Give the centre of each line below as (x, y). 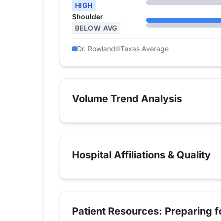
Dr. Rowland (96, 49)
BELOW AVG (96, 28)
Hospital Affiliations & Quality (141, 155)
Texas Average (145, 49)
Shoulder (88, 17)
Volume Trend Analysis (127, 99)
